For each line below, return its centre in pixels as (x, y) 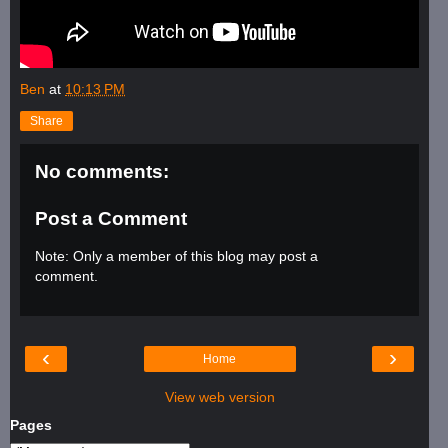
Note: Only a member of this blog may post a (176, 256)
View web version (219, 396)
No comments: (102, 171)
